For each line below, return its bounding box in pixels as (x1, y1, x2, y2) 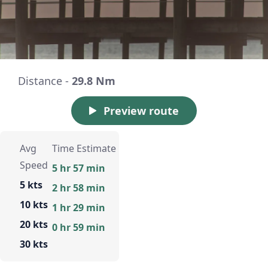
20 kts (20, 217, 48, 231)
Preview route (103, 103, 179, 118)
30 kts (20, 237, 48, 251)
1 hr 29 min (51, 200, 105, 214)
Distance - (18, 73, 72, 88)
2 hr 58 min (51, 181, 105, 194)
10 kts (20, 197, 48, 211)
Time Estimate (51, 141, 116, 155)
